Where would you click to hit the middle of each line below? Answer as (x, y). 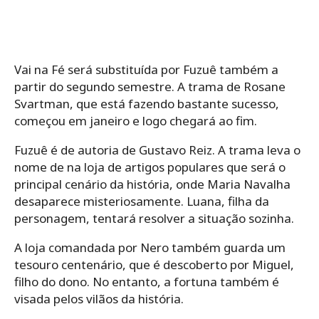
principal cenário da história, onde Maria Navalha (152, 184)
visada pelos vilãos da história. (99, 298)
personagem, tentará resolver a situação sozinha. (154, 218)
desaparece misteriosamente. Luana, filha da (142, 201)
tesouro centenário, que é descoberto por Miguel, (154, 264)
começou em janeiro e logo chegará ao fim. (136, 120)
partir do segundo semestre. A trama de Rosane (150, 86)
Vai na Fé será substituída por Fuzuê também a (146, 69)
